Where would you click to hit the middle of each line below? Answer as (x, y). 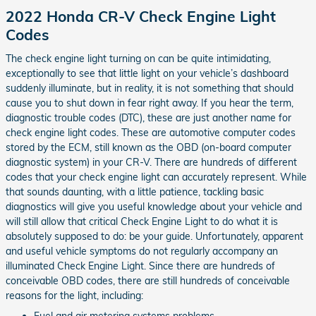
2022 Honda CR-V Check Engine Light (141, 16)
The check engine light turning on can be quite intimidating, (138, 58)
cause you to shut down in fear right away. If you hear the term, (150, 103)
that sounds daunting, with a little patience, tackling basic (135, 192)
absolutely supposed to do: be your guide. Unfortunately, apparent (154, 236)
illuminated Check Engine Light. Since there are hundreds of (140, 266)
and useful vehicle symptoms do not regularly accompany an (142, 251)
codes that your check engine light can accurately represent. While (156, 177)
